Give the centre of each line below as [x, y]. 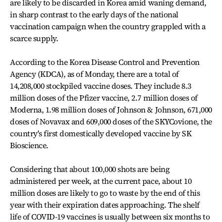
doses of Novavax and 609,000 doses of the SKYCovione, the [111, 122]
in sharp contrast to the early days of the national [94, 15]
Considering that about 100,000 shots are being [90, 169]
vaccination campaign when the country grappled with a [108, 27]
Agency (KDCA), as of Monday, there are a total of [94, 74]
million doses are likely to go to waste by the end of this [105, 193]
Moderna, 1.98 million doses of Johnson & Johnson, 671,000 [111, 110]
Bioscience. [29, 145]
